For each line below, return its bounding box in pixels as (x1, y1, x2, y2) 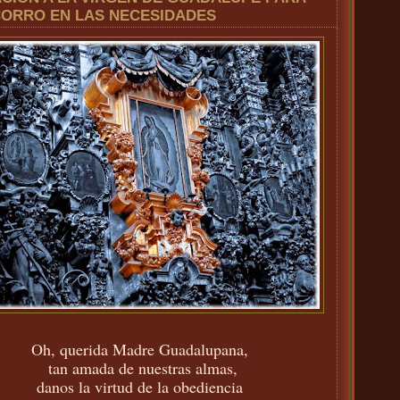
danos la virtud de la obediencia (37, 375, 243, 397)
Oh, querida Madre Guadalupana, (31, 337, 248, 360)
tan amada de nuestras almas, (42, 356, 237, 379)
